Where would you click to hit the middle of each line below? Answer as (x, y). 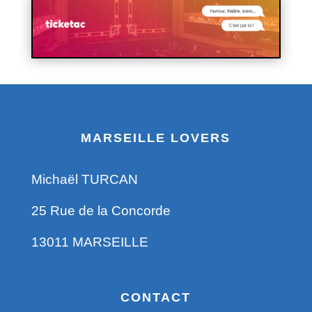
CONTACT (156, 297)
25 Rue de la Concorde (101, 210)
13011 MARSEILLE (89, 242)
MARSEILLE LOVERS (156, 138)
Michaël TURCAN (84, 179)
